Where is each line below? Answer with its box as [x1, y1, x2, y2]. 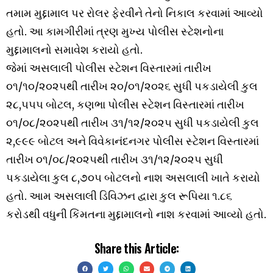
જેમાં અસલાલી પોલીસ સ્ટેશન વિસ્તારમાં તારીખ [6, 60, 211, 75]
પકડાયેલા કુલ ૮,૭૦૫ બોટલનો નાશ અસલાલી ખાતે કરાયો [6, 170, 260, 185]
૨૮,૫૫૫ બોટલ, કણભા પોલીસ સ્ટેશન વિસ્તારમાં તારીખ [6, 97, 244, 112]
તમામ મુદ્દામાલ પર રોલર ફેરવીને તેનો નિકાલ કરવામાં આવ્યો [6, 5, 263, 20]
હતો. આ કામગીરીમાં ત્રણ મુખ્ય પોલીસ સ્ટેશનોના [6, 24, 224, 38]
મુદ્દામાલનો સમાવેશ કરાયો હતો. [6, 42, 143, 57]
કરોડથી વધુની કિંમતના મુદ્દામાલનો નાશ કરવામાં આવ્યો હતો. [6, 207, 266, 221]
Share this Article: [94, 238, 179, 257]
